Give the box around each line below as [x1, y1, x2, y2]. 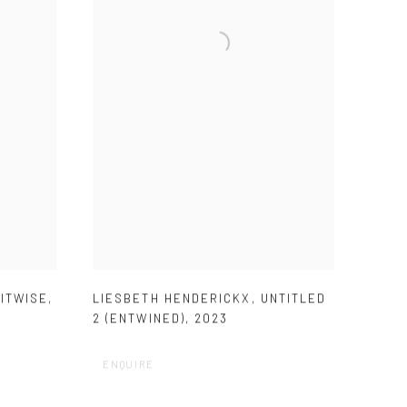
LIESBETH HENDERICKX [93, 291, 252, 306]
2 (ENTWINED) [93, 311, 185, 326]
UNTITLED [260, 291, 327, 306]
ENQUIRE [103, 358, 154, 371]
